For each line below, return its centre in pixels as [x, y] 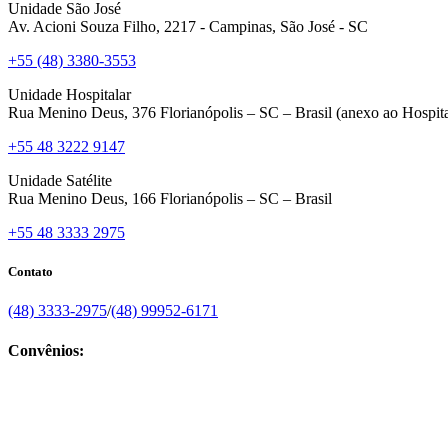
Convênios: [46, 350]
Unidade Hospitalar [69, 94]
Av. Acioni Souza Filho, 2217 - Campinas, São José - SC [188, 26]
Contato [30, 272]
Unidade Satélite [60, 180]
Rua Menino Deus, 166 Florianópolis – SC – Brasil [170, 198]
